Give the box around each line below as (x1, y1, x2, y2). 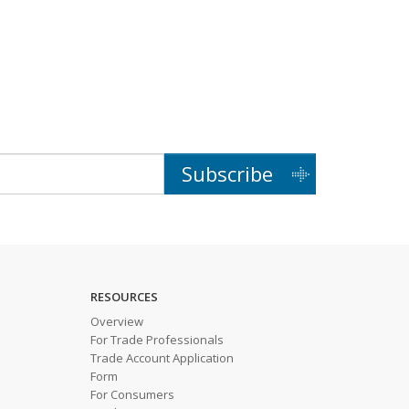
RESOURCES (89, 288, 158, 306)
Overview (89, 313, 143, 330)
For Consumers (89, 386, 174, 404)
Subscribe (181, 160, 273, 188)
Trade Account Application (89, 350, 234, 367)
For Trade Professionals (89, 331, 224, 349)
